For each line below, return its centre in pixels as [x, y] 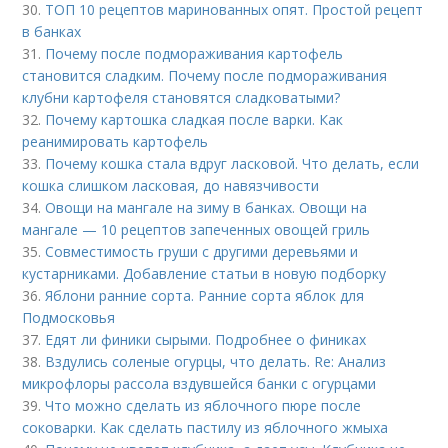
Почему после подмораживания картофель [194, 53]
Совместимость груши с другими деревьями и [202, 251]
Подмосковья [69, 317]
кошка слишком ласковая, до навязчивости [171, 185]
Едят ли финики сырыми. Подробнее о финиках [206, 339]
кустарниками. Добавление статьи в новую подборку [204, 273]
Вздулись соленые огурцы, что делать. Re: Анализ [216, 361]
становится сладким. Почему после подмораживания [205, 75]
